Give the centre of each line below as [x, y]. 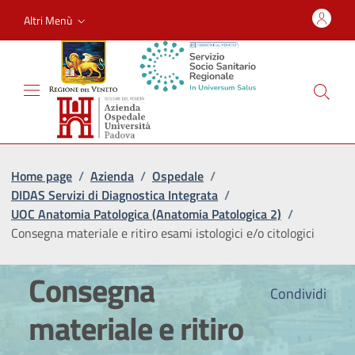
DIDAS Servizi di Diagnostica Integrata [115, 195]
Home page [42, 176]
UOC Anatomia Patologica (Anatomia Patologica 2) [146, 214]
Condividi [297, 293]
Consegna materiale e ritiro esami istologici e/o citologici [163, 233]
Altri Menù [48, 20]
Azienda [112, 176]
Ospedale [178, 176]
